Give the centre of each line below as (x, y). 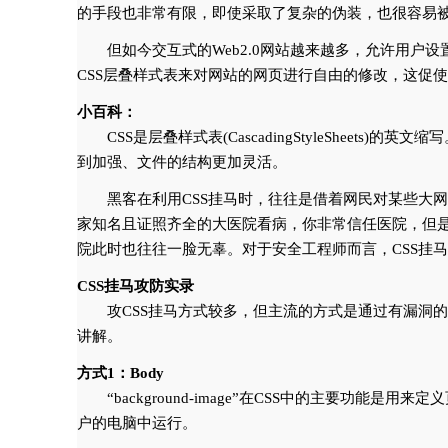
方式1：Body (120, 373)
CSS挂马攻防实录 (135, 286)
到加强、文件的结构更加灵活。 (182, 162)
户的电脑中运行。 (137, 423)
